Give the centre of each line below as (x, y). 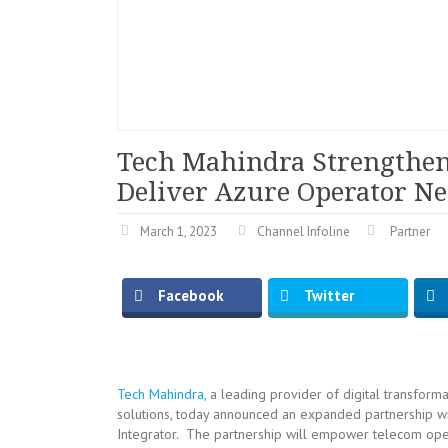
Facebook (191, 295)
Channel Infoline (303, 231)
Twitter (329, 295)
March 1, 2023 (178, 231)
